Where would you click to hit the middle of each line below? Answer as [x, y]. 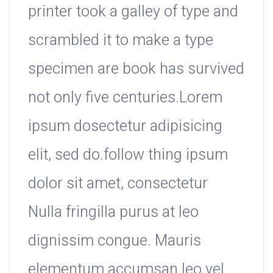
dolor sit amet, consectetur [118, 184]
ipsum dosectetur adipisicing [125, 127]
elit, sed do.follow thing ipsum [128, 155]
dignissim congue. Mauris [115, 241]
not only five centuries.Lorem [125, 98]
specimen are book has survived [136, 69]
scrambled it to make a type [121, 41]
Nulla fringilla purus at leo [113, 213]
